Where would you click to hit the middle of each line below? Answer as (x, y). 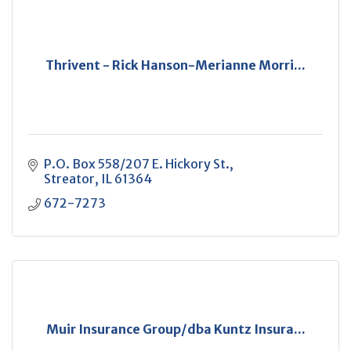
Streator (69, 179)
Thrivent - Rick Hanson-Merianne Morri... (175, 65)
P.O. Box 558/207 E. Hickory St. (137, 164)
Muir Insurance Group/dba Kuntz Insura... (175, 329)
